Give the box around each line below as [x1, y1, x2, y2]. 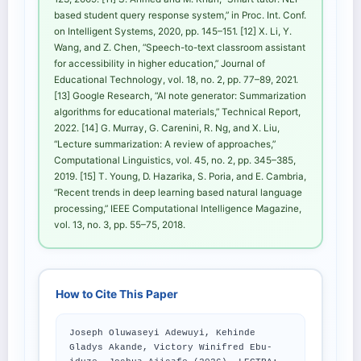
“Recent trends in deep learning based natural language [54, 187, 302, 199]
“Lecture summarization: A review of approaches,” [54, 139, 276, 151]
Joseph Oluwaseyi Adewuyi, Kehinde [69, 328, 255, 338]
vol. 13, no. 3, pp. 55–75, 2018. [54, 219, 185, 231]
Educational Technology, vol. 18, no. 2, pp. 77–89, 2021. [54, 74, 298, 86]
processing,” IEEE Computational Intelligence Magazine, [54, 203, 301, 215]
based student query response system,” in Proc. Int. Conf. [54, 10, 306, 22]
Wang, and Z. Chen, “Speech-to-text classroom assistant [54, 42, 305, 54]
